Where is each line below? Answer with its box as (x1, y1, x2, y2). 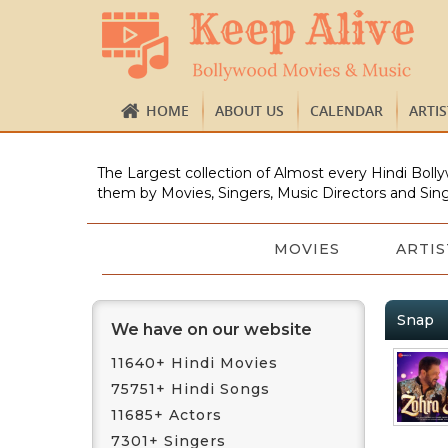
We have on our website (111, 320, 312, 339)
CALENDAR (310, 101, 383, 120)
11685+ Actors (111, 406, 222, 424)
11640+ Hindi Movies (111, 354, 278, 372)
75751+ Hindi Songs (111, 380, 270, 398)
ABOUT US (215, 101, 284, 120)
